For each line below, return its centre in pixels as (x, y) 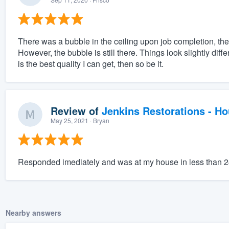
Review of (76, 111)
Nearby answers (33, 213)
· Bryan (99, 121)
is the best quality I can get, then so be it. (90, 64)
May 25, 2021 (69, 121)
